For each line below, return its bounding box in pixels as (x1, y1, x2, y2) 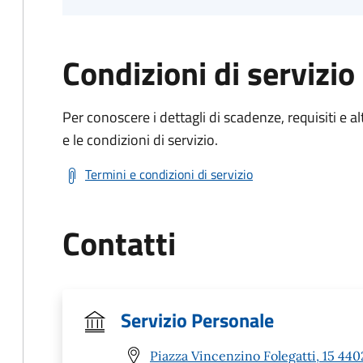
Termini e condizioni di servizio (85, 164, 253, 184)
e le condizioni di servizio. (62, 129, 218, 151)
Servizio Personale (121, 305, 274, 335)
